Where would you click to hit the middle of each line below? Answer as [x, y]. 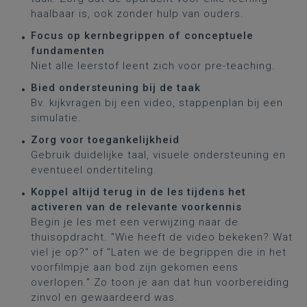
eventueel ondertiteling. [94, 170]
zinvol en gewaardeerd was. [105, 297]
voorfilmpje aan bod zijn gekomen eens [135, 267]
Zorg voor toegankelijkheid [105, 140]
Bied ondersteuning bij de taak [116, 88]
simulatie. [56, 118]
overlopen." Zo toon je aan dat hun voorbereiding [160, 282]
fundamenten [68, 51]
